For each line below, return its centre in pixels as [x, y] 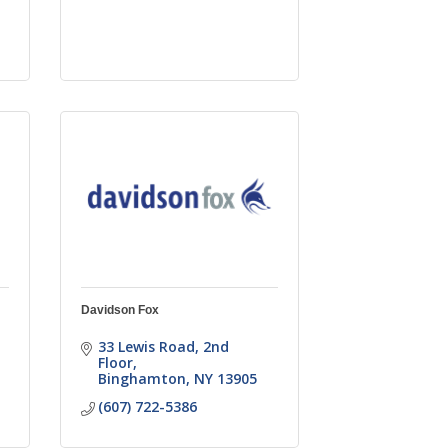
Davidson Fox [119, 309]
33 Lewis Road [147, 346]
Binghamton [142, 378]
